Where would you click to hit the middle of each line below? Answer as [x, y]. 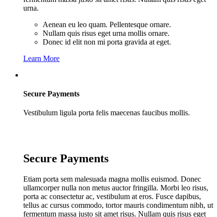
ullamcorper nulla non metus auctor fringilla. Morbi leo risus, [116, 188]
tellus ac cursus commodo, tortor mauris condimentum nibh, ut [118, 205]
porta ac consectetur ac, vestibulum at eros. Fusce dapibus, [112, 197]
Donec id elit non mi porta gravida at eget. [107, 42]
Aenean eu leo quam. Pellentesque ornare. [107, 24]
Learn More [41, 58]
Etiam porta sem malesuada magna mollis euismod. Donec [112, 179]
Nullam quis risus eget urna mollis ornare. [106, 33]
